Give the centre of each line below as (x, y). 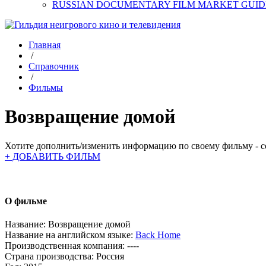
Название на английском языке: (69, 235)
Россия (110, 256)
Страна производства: (49, 256)
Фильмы (46, 88)
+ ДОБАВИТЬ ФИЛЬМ (53, 156)
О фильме (26, 201)
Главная (45, 45)
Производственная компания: (65, 246)
